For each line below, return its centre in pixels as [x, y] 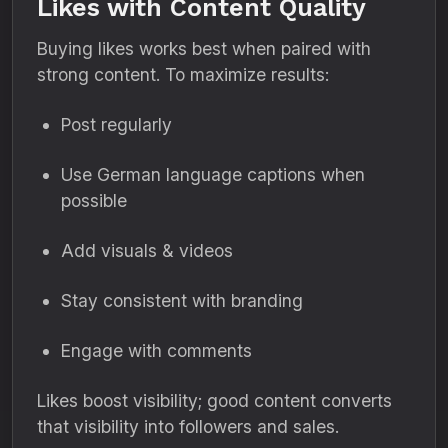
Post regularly [116, 124]
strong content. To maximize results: [183, 74]
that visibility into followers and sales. [188, 426]
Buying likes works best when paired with [204, 48]
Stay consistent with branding [182, 300]
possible [94, 200]
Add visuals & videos [147, 250]
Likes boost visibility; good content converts [214, 400]
